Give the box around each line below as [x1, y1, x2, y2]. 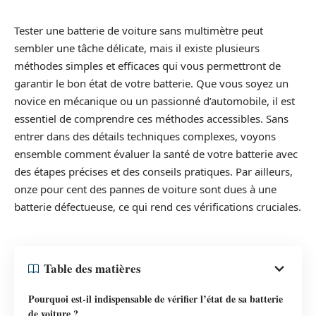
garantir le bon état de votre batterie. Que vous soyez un [14, 76, 288, 90]
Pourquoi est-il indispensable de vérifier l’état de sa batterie [28, 291, 283, 306]
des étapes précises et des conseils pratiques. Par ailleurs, [14, 164, 293, 178]
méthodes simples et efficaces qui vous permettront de [14, 59, 281, 73]
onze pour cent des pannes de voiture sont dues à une [14, 182, 276, 196]
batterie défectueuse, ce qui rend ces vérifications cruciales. [14, 200, 301, 214]
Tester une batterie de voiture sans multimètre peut [14, 23, 263, 37]
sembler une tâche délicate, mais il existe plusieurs [14, 41, 260, 55]
